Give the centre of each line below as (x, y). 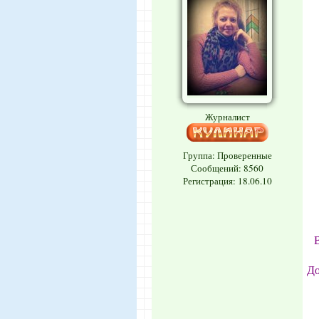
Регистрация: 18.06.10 (227, 181)
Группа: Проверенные (227, 155)
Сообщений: (217, 168)
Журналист (227, 117)
